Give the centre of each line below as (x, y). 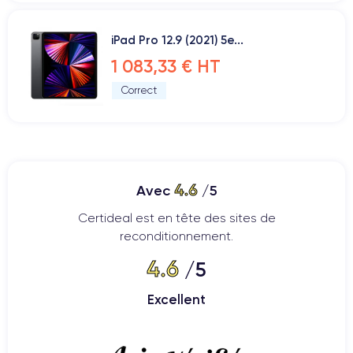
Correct (139, 90)
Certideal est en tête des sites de (176, 218)
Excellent (176, 299)
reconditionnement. (176, 236)
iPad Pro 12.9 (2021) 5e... (177, 40)
